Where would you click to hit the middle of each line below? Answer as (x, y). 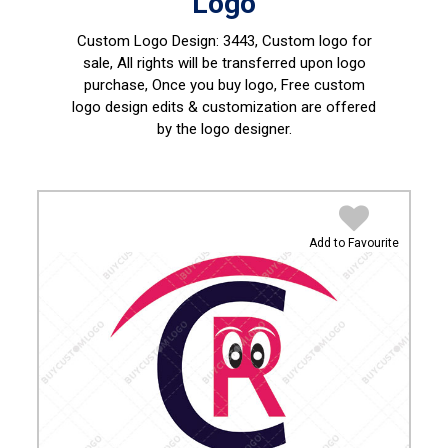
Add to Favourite (353, 243)
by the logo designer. (224, 129)
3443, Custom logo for (295, 41)
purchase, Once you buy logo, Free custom (224, 85)
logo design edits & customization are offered (224, 107)
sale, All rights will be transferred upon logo (224, 63)
